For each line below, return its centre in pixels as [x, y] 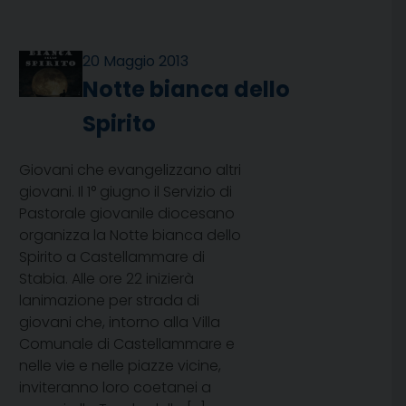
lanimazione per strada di [109, 301]
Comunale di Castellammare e [127, 344]
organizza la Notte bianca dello [130, 236]
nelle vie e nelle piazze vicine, [120, 366]
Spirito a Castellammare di [112, 257]
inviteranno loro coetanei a [115, 388]
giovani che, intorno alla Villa [120, 323]
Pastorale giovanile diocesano [127, 214]
